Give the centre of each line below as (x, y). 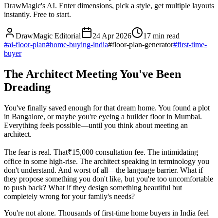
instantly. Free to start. (37, 14)
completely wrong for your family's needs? (69, 196)
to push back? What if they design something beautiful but (93, 187)
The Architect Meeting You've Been (92, 74)
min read (165, 36)
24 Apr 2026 (112, 36)
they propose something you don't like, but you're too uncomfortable (109, 179)
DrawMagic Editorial (48, 36)
